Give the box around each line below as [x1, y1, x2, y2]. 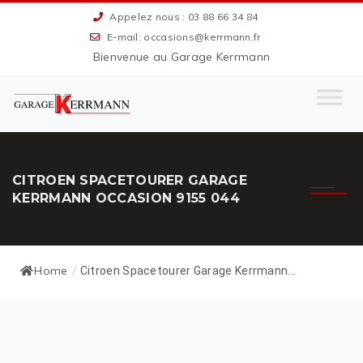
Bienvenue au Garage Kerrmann [92, 49, 271, 64]
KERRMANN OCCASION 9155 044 [12, 190, 240, 207]
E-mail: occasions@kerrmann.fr [104, 31, 261, 43]
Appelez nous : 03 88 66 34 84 [107, 11, 258, 23]
